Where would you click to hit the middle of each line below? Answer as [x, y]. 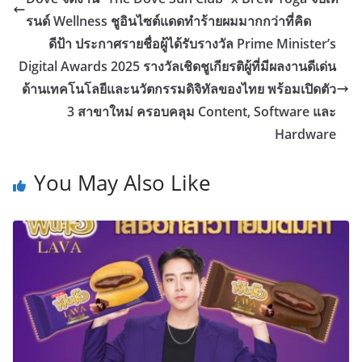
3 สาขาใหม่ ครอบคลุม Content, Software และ [202, 112]
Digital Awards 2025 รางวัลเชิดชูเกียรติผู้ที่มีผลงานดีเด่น [177, 67]
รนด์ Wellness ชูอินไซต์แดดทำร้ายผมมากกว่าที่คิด [168, 21]
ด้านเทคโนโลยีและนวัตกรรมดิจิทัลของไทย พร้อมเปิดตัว [179, 89]
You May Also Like [122, 183]
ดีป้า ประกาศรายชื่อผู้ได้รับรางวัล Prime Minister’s [192, 44]
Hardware [305, 135]
